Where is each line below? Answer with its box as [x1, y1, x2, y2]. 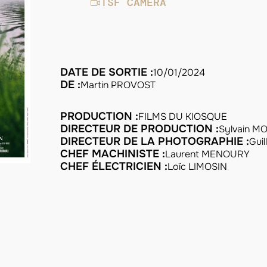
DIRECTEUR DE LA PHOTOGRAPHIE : [60, 135, 250, 148]
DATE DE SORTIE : [60, 66, 154, 79]
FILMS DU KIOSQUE [138, 110, 228, 123]
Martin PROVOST [80, 79, 156, 91]
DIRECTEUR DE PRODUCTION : [60, 122, 219, 135]
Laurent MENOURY [165, 148, 250, 160]
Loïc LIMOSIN [167, 160, 228, 173]
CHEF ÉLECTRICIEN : [60, 160, 168, 173]
